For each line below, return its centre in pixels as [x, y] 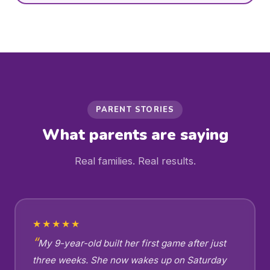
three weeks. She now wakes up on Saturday [129, 260]
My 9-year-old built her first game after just [132, 243]
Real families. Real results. [135, 161]
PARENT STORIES [135, 110]
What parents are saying [135, 135]
